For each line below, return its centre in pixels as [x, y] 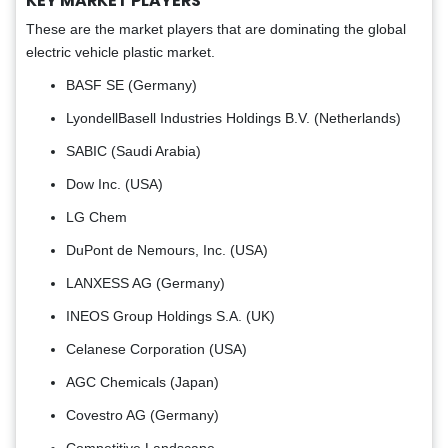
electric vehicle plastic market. [120, 51]
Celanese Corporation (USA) [156, 348]
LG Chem [96, 216]
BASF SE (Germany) [131, 84]
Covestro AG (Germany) [142, 414]
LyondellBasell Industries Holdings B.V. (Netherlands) [233, 117]
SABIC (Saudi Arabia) [133, 150]
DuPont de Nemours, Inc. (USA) [167, 249]
